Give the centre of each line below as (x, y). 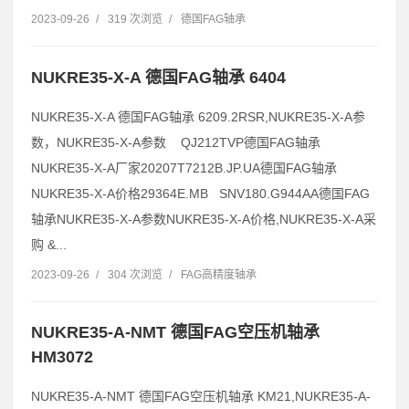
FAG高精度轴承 (219, 274)
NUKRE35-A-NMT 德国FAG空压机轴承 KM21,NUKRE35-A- (201, 396)
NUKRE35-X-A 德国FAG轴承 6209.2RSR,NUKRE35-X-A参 (198, 116)
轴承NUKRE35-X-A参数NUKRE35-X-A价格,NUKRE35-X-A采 (204, 219)
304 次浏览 (135, 274)
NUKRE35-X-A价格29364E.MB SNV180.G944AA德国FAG (200, 193)
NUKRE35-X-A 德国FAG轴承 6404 (158, 77)
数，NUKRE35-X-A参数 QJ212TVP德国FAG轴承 (176, 142)
